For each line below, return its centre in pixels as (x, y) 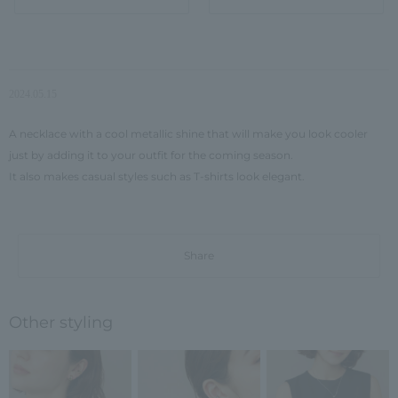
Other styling (61, 322)
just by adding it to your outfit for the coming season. (151, 155)
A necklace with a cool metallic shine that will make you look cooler (188, 134)
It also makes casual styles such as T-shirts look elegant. (157, 176)
